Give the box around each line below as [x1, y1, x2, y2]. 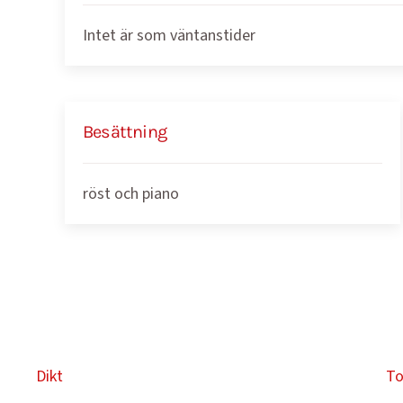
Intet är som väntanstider [83, 24, 255, 47]
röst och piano [83, 183, 179, 205]
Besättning [83, 121, 166, 142]
